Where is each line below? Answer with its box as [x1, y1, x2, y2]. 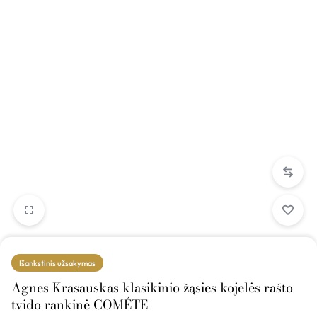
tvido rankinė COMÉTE [11, 295, 148, 314]
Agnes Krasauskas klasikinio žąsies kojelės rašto [11, 278, 293, 297]
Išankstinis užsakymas [19, 258, 96, 268]
